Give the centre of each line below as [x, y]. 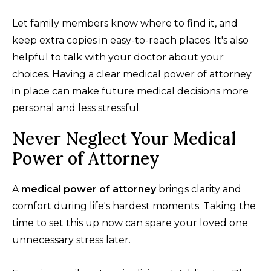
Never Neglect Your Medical [124, 138]
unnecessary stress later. [71, 240]
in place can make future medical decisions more [130, 91]
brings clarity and [199, 189]
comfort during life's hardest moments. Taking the [134, 206]
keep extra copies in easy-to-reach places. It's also [130, 40]
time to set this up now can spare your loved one [130, 223]
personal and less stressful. [77, 108]
